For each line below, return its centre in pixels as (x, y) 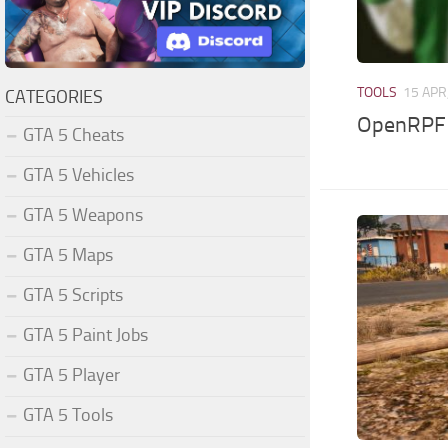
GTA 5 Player (71, 374)
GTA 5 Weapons (83, 214)
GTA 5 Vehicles (78, 174)
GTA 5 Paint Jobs (85, 334)
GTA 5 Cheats (73, 134)
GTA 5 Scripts (73, 294)
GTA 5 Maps (68, 254)
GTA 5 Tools (68, 414)
